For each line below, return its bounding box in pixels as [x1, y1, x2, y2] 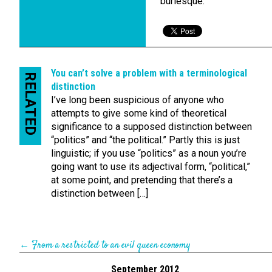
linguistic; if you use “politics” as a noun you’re [51, 148, 246, 159]
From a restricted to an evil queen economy [32, 239, 191, 253]
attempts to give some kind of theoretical [51, 107, 226, 119]
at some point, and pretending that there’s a [51, 174, 233, 186]
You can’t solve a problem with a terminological [51, 67, 247, 79]
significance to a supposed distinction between [51, 121, 252, 132]
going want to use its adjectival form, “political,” [51, 161, 250, 172]
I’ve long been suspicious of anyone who [51, 94, 224, 106]
